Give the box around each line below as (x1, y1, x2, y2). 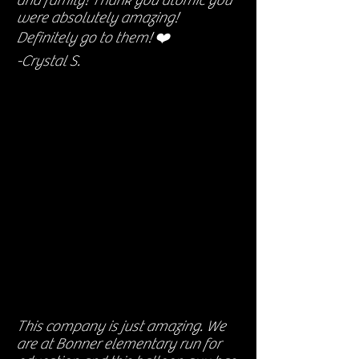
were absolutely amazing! (16, 9, 178, 26)
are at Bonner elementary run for (16, 335, 220, 353)
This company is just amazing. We (16, 317, 225, 335)
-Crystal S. (16, 52, 80, 70)
